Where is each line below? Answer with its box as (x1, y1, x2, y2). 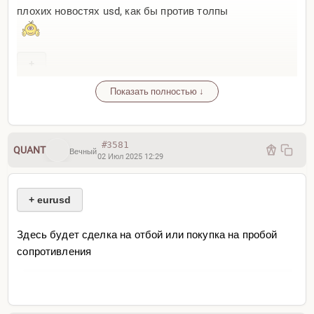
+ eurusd (29, 194, 71, 206)
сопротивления (17, 245, 92, 259)
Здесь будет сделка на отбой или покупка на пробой (17, 228, 278, 242)
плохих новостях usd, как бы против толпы (17, 5, 228, 18)
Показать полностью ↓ (110, 86, 204, 97)
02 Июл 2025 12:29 (97, 151, 163, 161)
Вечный (69, 147, 97, 157)
